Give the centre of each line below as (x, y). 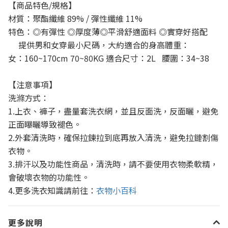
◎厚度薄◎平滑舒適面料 (112, 31)
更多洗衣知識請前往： (55, 190)
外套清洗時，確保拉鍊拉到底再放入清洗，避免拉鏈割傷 (117, 137)
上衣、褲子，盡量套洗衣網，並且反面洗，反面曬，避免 (117, 111)
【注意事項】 (33, 84)
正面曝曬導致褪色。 (45, 124)
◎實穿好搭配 (183, 31)
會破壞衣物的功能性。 (49, 177)
